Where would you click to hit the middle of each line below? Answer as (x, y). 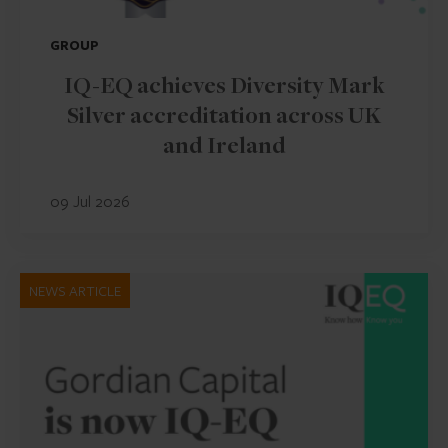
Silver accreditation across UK (224, 118)
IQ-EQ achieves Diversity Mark (224, 88)
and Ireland (224, 148)
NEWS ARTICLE (75, 290)
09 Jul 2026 (90, 200)
